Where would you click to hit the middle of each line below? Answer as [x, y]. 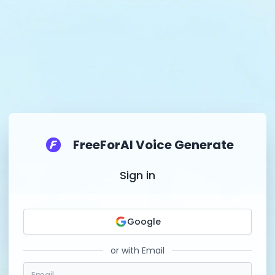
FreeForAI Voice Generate [153, 145]
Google [144, 222]
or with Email [137, 250]
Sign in [137, 175]
